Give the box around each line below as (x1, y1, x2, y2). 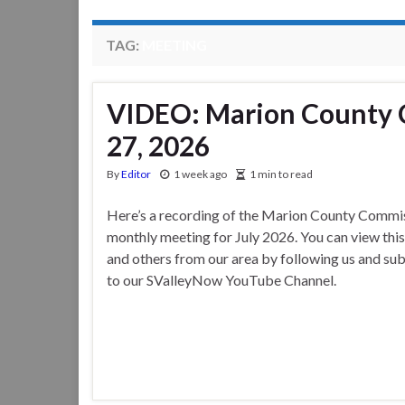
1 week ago (174, 167, 227, 181)
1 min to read (250, 167, 313, 181)
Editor (121, 167, 151, 181)
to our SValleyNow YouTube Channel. (107, 271, 336, 288)
